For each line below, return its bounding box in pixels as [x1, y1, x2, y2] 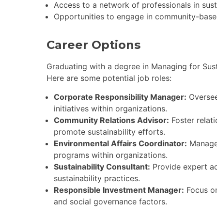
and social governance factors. [54, 197, 167, 207]
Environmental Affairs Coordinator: [54, 139, 187, 149]
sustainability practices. [54, 173, 140, 184]
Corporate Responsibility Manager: [54, 92, 186, 102]
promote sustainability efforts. [54, 127, 165, 137]
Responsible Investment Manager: [54, 185, 184, 195]
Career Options [46, 38, 140, 52]
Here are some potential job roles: [46, 73, 171, 83]
